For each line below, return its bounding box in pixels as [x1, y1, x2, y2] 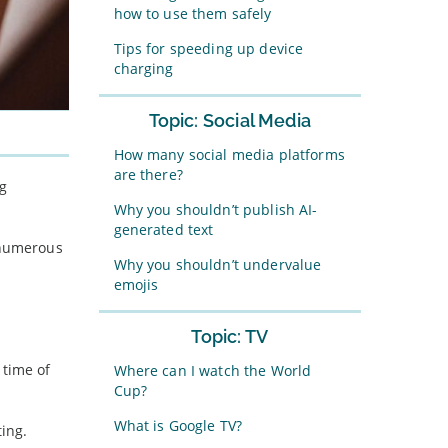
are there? [113, 165, 183, 184]
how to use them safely [113, 4, 272, 23]
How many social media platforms [113, 145, 345, 164]
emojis [113, 275, 159, 294]
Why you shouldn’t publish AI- [113, 200, 318, 219]
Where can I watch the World [113, 361, 312, 380]
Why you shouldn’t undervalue [113, 255, 322, 274]
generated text [113, 220, 214, 239]
